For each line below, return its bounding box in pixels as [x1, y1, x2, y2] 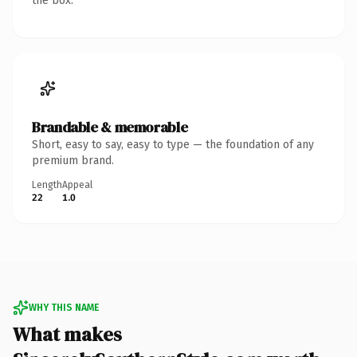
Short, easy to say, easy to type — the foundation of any [32, 137, 314, 151]
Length [32, 178, 62, 190]
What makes [13, 320, 122, 347]
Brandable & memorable [32, 116, 188, 137]
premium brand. [32, 153, 114, 167]
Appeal [62, 178, 92, 190]
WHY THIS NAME [29, 301, 99, 313]
